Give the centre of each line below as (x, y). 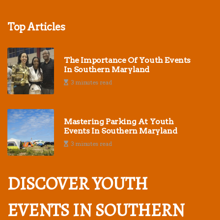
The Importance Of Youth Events (127, 60)
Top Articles (36, 27)
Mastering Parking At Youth (119, 122)
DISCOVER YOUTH (78, 183)
